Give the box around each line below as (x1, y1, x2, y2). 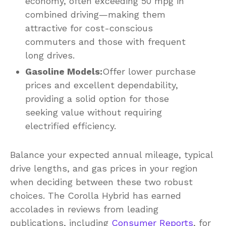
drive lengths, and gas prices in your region (10, 162, 198, 174)
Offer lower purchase (102, 66, 196, 77)
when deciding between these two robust (10, 176, 193, 187)
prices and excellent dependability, (25, 79, 178, 90)
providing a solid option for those (25, 93, 169, 104)
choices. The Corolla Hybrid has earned (10, 190, 181, 201)
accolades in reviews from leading (10, 203, 158, 214)
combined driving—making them (25, 9, 165, 20)
